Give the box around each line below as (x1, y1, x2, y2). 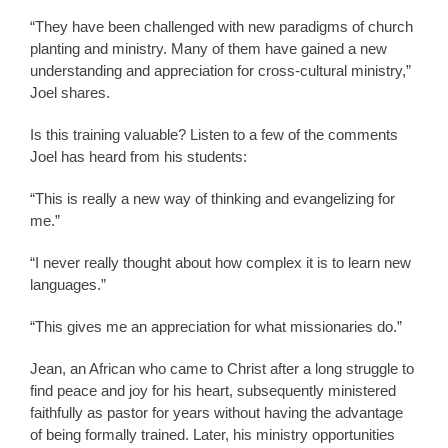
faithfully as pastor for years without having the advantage (30, 403, 403, 421)
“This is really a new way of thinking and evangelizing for (30, 189, 395, 207)
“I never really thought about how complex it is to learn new (30, 253, 411, 271)
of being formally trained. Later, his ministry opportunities (30, 425, 395, 443)
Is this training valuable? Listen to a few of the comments (30, 125, 398, 143)
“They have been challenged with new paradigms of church (30, 17, 413, 35)
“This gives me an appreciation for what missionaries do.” (30, 317, 402, 335)
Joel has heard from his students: (30, 147, 247, 165)
